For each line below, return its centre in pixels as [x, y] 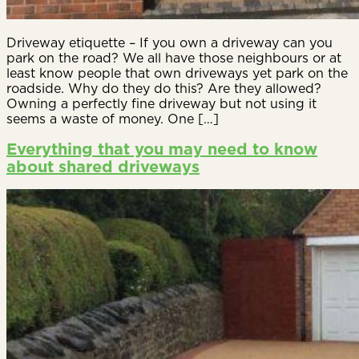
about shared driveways [103, 167]
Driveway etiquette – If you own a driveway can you [169, 43]
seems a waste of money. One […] [113, 119]
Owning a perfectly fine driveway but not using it [161, 104]
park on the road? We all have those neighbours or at [174, 58]
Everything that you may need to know [162, 149]
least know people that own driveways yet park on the [177, 73]
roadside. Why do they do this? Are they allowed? [164, 89]
